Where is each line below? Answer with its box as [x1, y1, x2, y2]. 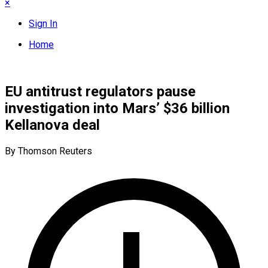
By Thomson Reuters [5, 145, 92, 157]
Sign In [29, 18, 57, 29]
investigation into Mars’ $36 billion [5, 99, 230, 117]
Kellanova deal [5, 116, 100, 133]
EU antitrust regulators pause [5, 83, 196, 100]
